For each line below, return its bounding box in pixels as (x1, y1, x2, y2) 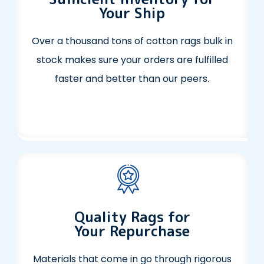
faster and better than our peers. (55, 72, 209, 86)
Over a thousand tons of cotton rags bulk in (31, 34, 233, 48)
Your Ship (99, 3, 165, 24)
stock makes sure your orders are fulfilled (36, 53, 228, 67)
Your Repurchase (74, 221, 190, 242)
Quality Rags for (74, 207, 190, 227)
